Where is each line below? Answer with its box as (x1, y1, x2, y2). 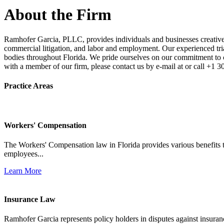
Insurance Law (4, 195, 55, 204)
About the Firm (4, 5, 111, 24)
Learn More (4, 166, 41, 175)
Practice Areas (4, 81, 53, 90)
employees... (4, 149, 43, 158)
